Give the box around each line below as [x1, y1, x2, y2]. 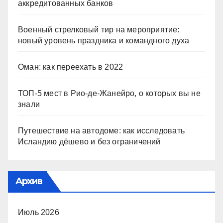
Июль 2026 [18, 208, 59, 217]
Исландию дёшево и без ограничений [18, 137, 161, 146]
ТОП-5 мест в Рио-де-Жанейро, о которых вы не [18, 89, 201, 98]
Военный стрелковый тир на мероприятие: [18, 25, 180, 34]
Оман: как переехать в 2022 [18, 62, 123, 71]
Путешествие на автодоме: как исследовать [18, 126, 185, 135]
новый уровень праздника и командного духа [18, 36, 190, 45]
